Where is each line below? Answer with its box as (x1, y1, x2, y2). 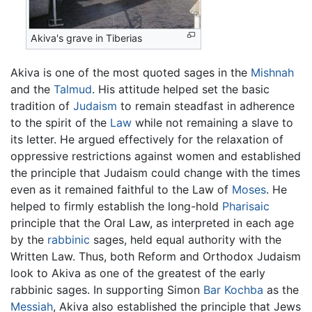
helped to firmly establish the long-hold (10, 198, 222, 213)
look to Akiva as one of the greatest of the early (10, 265, 265, 280)
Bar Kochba (203, 282, 263, 297)
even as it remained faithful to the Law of (10, 182, 232, 196)
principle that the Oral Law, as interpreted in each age (10, 215, 294, 230)
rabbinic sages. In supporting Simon (10, 282, 203, 297)
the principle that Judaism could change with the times (10, 165, 300, 180)
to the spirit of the (10, 115, 110, 130)
